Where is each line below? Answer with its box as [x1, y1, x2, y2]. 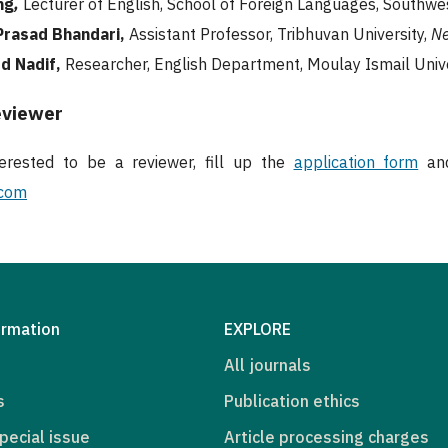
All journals [224, 354, 311, 375]
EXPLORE [224, 318, 291, 339]
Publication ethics [224, 390, 360, 411]
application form [293, 151, 419, 172]
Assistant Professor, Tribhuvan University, [125, 24, 431, 45]
